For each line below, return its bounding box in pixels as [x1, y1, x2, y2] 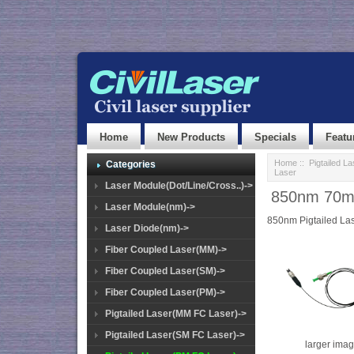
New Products [157, 131, 225, 143]
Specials [254, 131, 296, 143]
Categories [106, 159, 156, 170]
